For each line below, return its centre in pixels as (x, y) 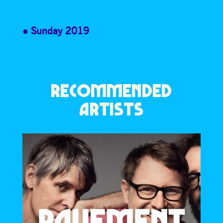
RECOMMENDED (111, 91)
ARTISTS (111, 110)
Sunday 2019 (60, 31)
